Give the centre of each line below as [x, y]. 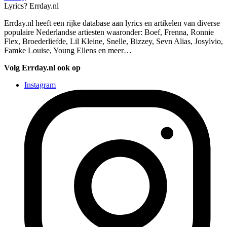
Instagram [40, 85]
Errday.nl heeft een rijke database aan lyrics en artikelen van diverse [112, 23]
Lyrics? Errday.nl [31, 6]
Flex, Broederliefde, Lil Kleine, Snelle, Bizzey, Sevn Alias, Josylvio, [113, 41]
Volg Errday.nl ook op [42, 67]
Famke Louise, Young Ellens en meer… [68, 50]
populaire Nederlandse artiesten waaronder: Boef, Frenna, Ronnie [109, 32]
